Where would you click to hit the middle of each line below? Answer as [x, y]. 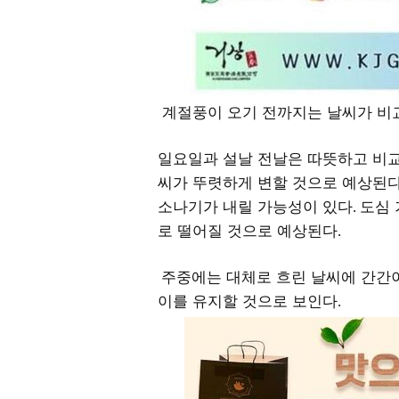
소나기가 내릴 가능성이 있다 [255, 205]
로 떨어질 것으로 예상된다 [248, 229]
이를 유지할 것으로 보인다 [248, 299]
